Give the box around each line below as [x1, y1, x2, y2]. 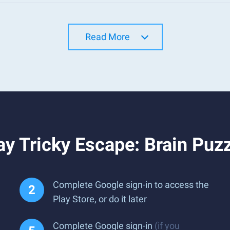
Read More [85, 31, 130, 42]
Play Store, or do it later [53, 194, 147, 204]
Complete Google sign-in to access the [53, 179, 209, 190]
